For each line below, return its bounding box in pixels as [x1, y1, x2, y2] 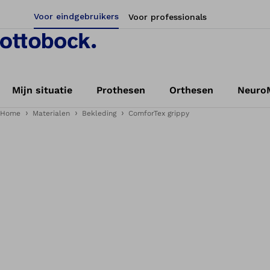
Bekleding [82, 109, 116, 118]
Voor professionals [128, 12, 207, 22]
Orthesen [169, 84, 213, 96]
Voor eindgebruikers [34, 11, 119, 21]
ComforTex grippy [128, 109, 189, 118]
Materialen [33, 109, 70, 118]
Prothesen [96, 84, 145, 96]
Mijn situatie [12, 84, 72, 96]
